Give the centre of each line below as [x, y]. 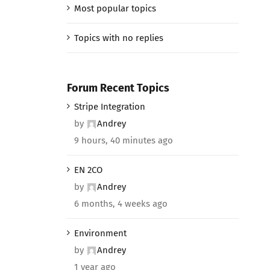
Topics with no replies [118, 38]
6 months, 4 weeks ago [121, 203]
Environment [100, 233]
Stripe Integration [109, 106]
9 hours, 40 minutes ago [123, 140]
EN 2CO [88, 170]
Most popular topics [115, 8]
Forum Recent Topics [118, 88]
